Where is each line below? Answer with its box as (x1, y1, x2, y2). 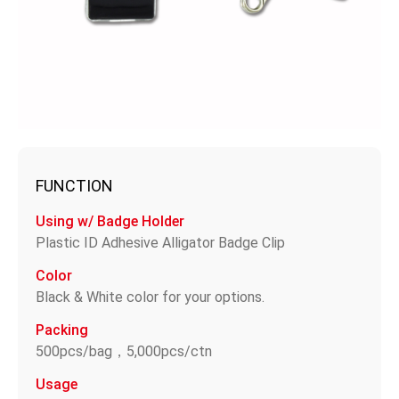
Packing (36, 321, 88, 338)
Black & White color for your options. (36, 288, 265, 305)
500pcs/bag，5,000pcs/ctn (36, 342, 212, 360)
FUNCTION (36, 175, 113, 195)
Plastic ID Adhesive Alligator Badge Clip (36, 233, 285, 251)
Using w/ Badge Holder (36, 212, 184, 230)
